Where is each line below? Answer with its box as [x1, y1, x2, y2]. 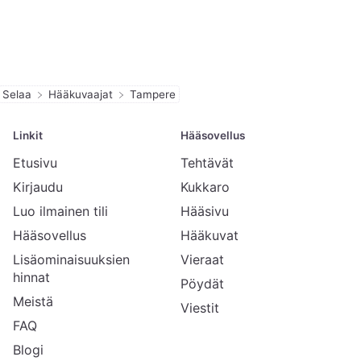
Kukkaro [180, 178, 230, 195]
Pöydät [180, 275, 224, 292]
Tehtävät [180, 154, 234, 171]
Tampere [129, 87, 176, 101]
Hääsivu [180, 202, 229, 219]
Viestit [180, 299, 219, 316]
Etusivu [13, 154, 57, 171]
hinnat [13, 268, 50, 285]
